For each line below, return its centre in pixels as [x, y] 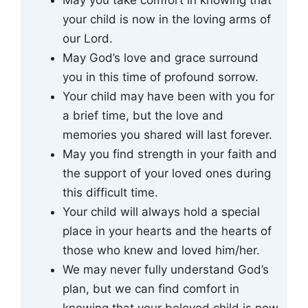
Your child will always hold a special [161, 211]
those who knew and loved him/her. [161, 250]
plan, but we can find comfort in [151, 288]
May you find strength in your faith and [170, 154]
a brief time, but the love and [143, 115]
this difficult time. [110, 192]
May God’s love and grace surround [161, 57]
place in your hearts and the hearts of [167, 231]
